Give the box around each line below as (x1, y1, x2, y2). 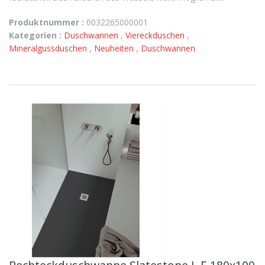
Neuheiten (94, 43, 136, 54)
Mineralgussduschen (9, 43, 89, 54)
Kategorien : (9, 30, 62, 41)
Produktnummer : (9, 17, 84, 28)
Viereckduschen (125, 30, 187, 41)
